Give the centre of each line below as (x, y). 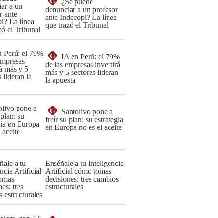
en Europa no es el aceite (83, 127)
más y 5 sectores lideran (82, 72)
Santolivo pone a (87, 112)
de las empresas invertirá (83, 64)
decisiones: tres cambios (82, 179)
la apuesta (60, 80)
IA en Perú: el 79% (91, 57)
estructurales (64, 187)
